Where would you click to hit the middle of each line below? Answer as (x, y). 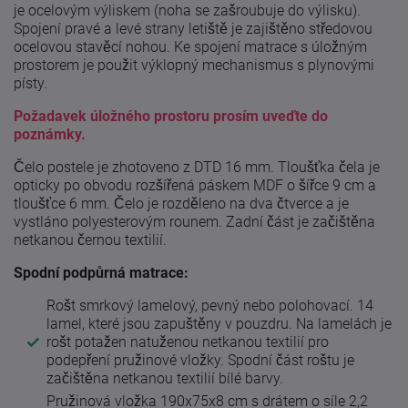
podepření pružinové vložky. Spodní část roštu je (200, 360)
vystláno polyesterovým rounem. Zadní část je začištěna (194, 221)
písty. (32, 83)
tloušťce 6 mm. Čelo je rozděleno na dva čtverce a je (181, 203)
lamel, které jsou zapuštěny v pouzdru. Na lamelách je (219, 323)
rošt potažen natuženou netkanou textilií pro (188, 342)
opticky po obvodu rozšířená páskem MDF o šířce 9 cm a (195, 185)
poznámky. (50, 134)
